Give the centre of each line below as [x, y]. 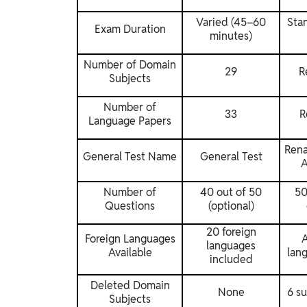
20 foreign [231, 232]
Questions [130, 206]
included [231, 260]
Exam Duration [130, 29]
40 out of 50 [231, 193]
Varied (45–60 [231, 23]
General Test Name [130, 157]
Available [130, 253]
